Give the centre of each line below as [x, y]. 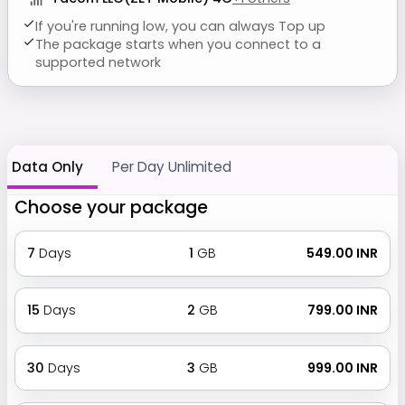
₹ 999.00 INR [342, 367]
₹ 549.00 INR [341, 253]
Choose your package [111, 207]
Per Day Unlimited [171, 166]
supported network [99, 62]
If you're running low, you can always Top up [181, 26]
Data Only [47, 166]
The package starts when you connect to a [179, 44]
